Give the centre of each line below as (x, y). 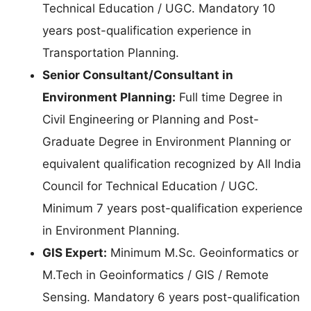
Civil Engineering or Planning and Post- (151, 120)
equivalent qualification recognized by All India (172, 164)
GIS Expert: (75, 253)
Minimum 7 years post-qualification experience (173, 209)
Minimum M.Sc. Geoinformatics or (203, 253)
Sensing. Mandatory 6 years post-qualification (171, 297)
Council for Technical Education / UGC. (150, 186)
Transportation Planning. (111, 53)
